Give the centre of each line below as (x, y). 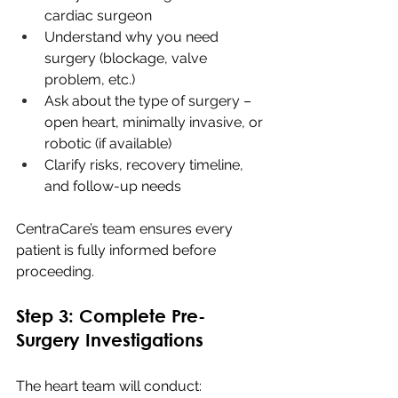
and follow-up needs (113, 186)
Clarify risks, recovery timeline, (146, 164)
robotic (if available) (108, 143)
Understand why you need (133, 36)
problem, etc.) (90, 79)
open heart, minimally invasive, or (155, 122)
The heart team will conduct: (109, 386)
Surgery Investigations (110, 339)
